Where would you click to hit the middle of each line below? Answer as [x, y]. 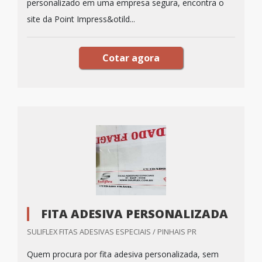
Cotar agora [131, 58]
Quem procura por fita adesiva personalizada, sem [123, 254]
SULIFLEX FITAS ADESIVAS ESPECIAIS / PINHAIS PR [112, 232]
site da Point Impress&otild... [81, 19]
